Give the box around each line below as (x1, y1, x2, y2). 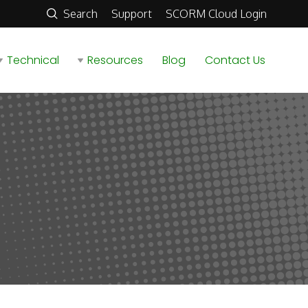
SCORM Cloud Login (166, 7, 267, 21)
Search (60, 7, 98, 21)
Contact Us (205, 52, 265, 68)
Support (111, 7, 152, 21)
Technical (7, 52, 59, 68)
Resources (87, 52, 143, 68)
